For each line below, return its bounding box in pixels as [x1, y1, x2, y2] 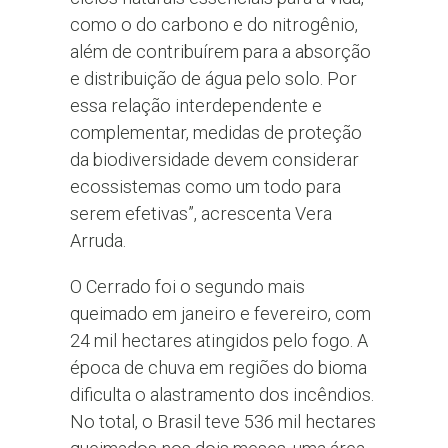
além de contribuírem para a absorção [69, 41, 371, 63]
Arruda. [69, 230, 126, 252]
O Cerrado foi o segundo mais [69, 275, 305, 297]
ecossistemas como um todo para [69, 176, 341, 198]
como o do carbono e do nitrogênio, [69, 14, 358, 36]
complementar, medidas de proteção [69, 122, 362, 144]
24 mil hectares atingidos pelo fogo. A [69, 329, 368, 351]
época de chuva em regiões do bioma [69, 356, 367, 378]
